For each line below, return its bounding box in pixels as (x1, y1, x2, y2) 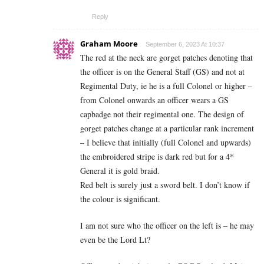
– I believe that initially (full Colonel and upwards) (80, 136, 251, 148)
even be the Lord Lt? (80, 233, 150, 245)
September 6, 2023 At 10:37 (146, 40, 225, 48)
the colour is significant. (80, 193, 160, 204)
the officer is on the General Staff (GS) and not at (80, 65, 245, 77)
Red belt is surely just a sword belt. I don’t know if (80, 179, 250, 190)
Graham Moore (80, 38, 138, 49)
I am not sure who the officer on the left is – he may (80, 219, 254, 231)
